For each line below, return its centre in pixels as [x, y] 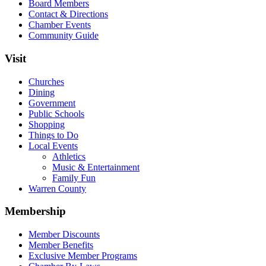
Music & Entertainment [96, 167]
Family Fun [74, 178]
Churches [46, 81]
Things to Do [53, 135]
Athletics [69, 156]
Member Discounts [64, 235]
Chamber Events [60, 25]
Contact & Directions [68, 14]
